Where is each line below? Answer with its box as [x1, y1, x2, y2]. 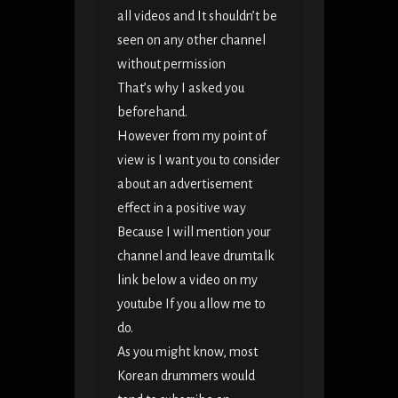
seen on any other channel [116, 33, 266, 48]
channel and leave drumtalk [116, 249, 275, 264]
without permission [116, 57, 226, 72]
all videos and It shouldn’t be [116, 9, 277, 24]
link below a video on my [116, 273, 258, 288]
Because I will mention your [116, 225, 271, 240]
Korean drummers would [116, 369, 255, 384]
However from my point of [116, 129, 267, 144]
